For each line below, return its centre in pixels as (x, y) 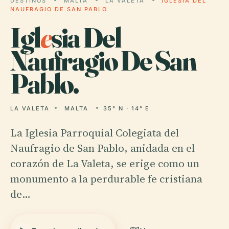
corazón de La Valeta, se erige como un (105, 163)
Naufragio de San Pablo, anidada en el (102, 148)
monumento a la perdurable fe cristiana (106, 179)
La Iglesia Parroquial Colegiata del (95, 133)
